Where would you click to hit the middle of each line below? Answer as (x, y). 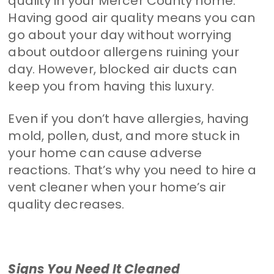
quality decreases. (66, 204)
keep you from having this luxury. (111, 86)
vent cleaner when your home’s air (117, 187)
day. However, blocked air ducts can (122, 69)
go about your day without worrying (120, 35)
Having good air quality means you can (132, 17)
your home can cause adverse (105, 153)
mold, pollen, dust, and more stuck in (124, 135)
